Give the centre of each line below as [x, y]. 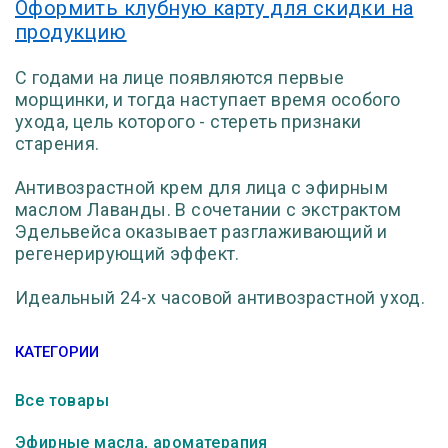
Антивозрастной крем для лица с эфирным [202, 187]
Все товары [62, 400]
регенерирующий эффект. [127, 253]
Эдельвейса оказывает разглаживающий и [201, 231]
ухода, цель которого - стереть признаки [188, 121]
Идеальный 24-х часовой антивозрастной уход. [220, 297]
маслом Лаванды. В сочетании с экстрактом [208, 209]
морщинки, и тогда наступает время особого [208, 99]
